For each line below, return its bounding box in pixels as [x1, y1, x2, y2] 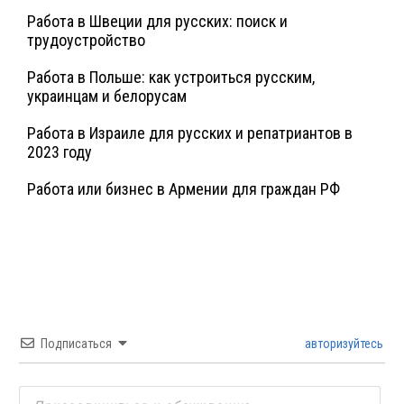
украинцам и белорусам [27, 87, 187, 106]
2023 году [27, 142, 92, 162]
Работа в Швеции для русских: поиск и [27, 12, 288, 32]
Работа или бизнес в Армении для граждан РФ [27, 179, 340, 199]
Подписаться [41, 336, 112, 352]
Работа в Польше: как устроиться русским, [27, 68, 315, 87]
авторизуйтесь [302, 336, 383, 352]
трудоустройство [27, 31, 145, 50]
